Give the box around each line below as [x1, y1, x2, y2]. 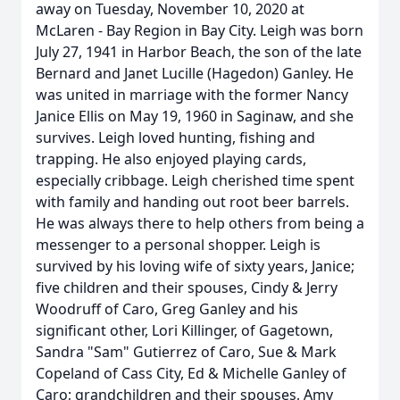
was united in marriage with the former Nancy [36, 85, 348, 104]
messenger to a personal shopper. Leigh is [36, 235, 321, 254]
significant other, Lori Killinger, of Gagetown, [36, 321, 333, 340]
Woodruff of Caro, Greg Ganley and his [36, 299, 298, 319]
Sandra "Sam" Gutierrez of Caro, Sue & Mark [36, 342, 337, 362]
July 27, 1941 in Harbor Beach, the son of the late [36, 42, 362, 62]
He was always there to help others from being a [36, 213, 364, 233]
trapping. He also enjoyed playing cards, [36, 149, 306, 169]
